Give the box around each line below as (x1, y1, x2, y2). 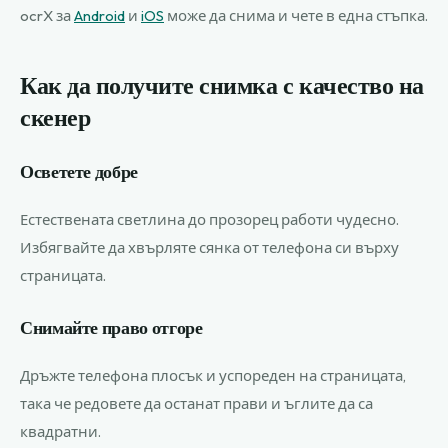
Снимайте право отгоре (20, 317, 203, 339)
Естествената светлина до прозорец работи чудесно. (20, 210, 399, 229)
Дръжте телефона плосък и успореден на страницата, (20, 366, 406, 385)
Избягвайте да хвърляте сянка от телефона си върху (20, 238, 399, 257)
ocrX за (20, 6, 74, 25)
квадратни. (20, 422, 101, 441)
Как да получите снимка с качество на (20, 72, 424, 100)
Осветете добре (20, 161, 138, 183)
